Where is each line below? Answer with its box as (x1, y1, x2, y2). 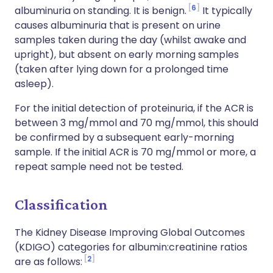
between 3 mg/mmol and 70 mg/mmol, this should (15, 116, 258, 130)
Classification (15, 196, 108, 213)
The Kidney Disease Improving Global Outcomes (15, 225, 245, 239)
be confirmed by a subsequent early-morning (15, 130, 234, 144)
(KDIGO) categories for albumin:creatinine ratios (15, 240, 247, 254)
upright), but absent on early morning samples (15, 48, 239, 62)
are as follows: (15, 255, 82, 269)
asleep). (15, 77, 54, 91)
